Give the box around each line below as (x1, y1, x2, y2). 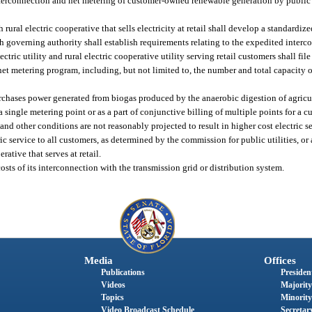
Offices (263, 255, 296, 267)
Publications (100, 267, 145, 278)
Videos (100, 280, 125, 290)
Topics (100, 292, 124, 303)
